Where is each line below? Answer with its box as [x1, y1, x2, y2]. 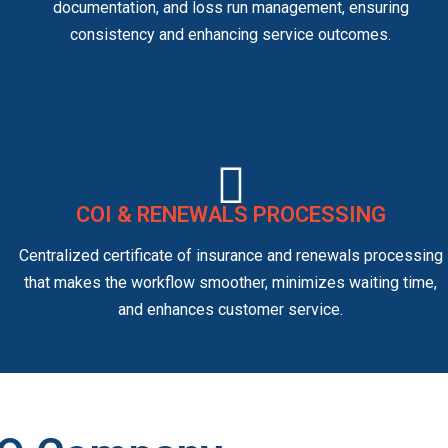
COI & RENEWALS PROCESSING [75, 202, 386, 228]
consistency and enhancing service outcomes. [70, 25, 392, 45]
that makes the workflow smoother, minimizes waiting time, [24, 273, 438, 293]
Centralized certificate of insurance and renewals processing [18, 246, 443, 266]
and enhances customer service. [118, 300, 344, 320]
